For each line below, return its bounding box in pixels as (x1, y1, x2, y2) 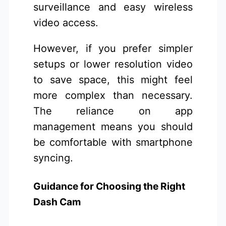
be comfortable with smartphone (33, 136, 193, 148)
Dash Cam (33, 196, 81, 208)
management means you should (33, 120, 193, 133)
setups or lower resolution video (33, 58, 193, 70)
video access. (33, 16, 99, 29)
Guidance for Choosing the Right (33, 180, 186, 193)
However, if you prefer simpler (33, 42, 193, 54)
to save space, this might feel (33, 73, 193, 86)
